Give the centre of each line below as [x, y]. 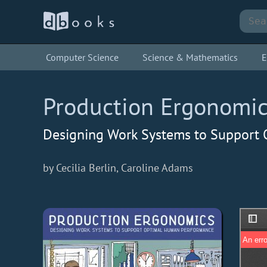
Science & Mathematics [190, 57]
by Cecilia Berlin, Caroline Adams [118, 167]
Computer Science [82, 57]
